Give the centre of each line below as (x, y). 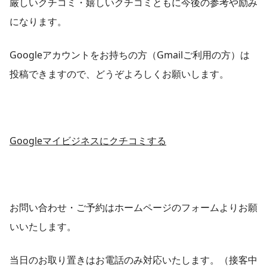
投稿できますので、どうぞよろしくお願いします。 (119, 74)
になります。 (38, 21)
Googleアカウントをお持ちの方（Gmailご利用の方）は (130, 55)
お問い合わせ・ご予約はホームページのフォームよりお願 (133, 207)
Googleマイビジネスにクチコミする (88, 141)
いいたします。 (43, 226)
